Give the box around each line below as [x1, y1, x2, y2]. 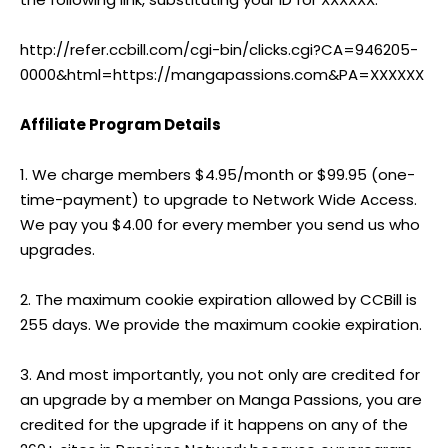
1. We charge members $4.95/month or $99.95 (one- [20, 164, 415, 185]
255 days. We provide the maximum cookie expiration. [20, 314, 422, 335]
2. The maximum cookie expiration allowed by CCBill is [20, 289, 417, 310]
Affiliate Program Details [20, 114, 221, 135]
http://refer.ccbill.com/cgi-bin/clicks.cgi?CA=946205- [20, 39, 418, 60]
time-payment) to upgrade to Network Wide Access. [20, 189, 417, 210]
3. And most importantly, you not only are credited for [20, 364, 420, 385]
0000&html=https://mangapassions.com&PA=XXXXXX [20, 64, 424, 85]
